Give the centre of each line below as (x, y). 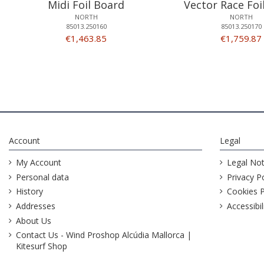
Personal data (42, 177)
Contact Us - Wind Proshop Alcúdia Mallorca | (104, 235)
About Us (34, 220)
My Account (39, 163)
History (29, 192)
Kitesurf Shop (42, 246)
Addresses (36, 206)
